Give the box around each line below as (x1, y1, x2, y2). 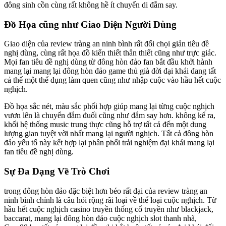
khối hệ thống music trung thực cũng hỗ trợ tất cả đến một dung (4, 120, 206, 129)
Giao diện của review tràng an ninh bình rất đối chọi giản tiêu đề (4, 39, 209, 48)
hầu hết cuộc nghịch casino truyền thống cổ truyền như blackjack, (4, 204, 213, 213)
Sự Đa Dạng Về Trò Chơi (4, 166, 109, 177)
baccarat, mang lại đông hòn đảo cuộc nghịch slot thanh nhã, (4, 213, 197, 222)
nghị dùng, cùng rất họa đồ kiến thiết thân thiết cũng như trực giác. (4, 48, 216, 58)
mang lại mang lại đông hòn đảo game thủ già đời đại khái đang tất (4, 67, 216, 76)
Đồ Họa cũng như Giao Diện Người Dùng (4, 19, 177, 30)
